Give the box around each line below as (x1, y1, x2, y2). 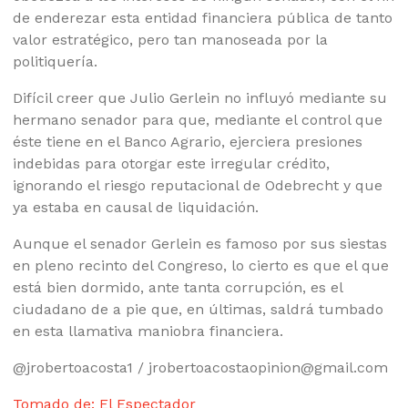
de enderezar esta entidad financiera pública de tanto (13, 9, 393, 27)
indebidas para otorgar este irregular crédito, (13, 155, 331, 173)
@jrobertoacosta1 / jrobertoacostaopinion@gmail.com (13, 359, 389, 377)
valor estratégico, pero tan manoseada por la (13, 31, 329, 49)
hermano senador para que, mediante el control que (13, 111, 383, 129)
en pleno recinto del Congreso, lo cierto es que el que (13, 257, 390, 275)
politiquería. (13, 53, 98, 71)
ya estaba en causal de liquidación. (13, 199, 260, 217)
